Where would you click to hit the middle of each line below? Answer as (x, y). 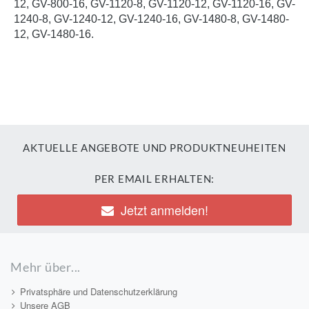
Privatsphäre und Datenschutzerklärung (99, 291)
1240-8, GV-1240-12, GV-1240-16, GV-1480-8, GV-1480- (151, 19)
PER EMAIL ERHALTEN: (154, 179)
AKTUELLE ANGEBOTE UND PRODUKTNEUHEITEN (154, 148)
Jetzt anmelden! (164, 210)
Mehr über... (46, 267)
